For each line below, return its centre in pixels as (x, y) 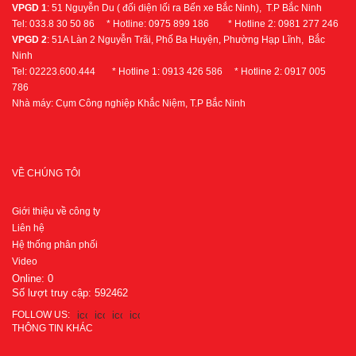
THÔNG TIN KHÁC (52, 328)
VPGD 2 (29, 40)
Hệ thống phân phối (55, 245)
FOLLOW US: (41, 315)
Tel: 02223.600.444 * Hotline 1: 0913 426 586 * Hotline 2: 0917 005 (169, 72)
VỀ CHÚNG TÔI (46, 173)
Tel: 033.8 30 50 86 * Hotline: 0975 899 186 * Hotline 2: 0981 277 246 (175, 24)
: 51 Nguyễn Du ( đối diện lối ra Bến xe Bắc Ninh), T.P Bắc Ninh (184, 8)
